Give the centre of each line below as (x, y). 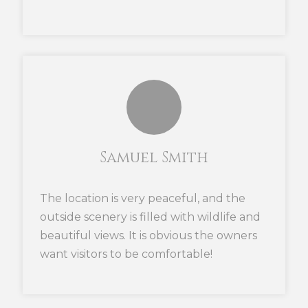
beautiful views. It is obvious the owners (148, 235)
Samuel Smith (154, 158)
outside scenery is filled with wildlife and (150, 217)
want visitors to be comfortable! (126, 254)
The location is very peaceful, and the (143, 198)
